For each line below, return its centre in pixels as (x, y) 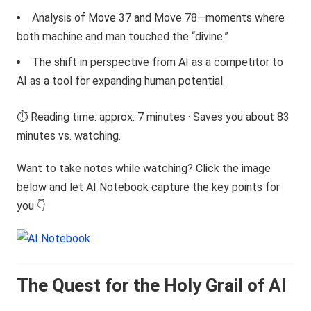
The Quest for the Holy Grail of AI (152, 285)
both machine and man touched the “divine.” (123, 36)
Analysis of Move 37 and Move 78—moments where (159, 18)
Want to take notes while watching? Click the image (144, 168)
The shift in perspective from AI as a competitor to (158, 62)
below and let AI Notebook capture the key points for (149, 187)
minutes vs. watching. (69, 136)
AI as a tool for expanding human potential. (121, 81)
